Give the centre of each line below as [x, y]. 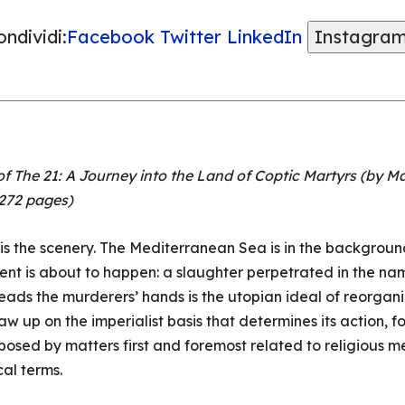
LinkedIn [264, 37]
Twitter [190, 37]
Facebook [110, 37]
